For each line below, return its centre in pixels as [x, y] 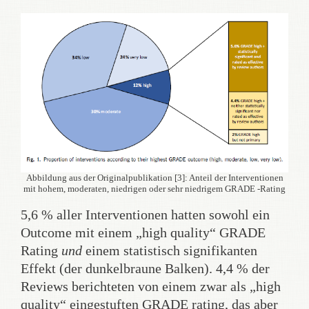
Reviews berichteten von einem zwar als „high [151, 286]
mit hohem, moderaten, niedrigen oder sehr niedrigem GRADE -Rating [154, 188]
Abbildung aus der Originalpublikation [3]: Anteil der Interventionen [154, 177]
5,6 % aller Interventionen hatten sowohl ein [145, 214]
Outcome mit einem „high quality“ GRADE [143, 232]
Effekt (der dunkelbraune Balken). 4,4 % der [145, 268]
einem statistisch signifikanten [170, 250]
